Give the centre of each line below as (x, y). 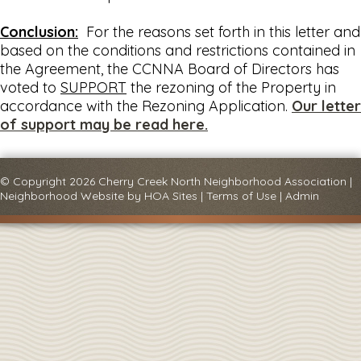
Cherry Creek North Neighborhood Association (222, 181)
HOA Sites (171, 195)
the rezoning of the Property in (231, 87)
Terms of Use (241, 195)
